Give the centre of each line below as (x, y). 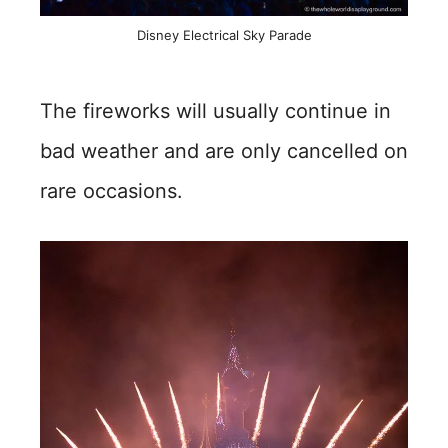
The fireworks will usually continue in (215, 111)
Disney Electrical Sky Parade (224, 35)
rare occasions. (111, 191)
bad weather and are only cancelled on (224, 151)
